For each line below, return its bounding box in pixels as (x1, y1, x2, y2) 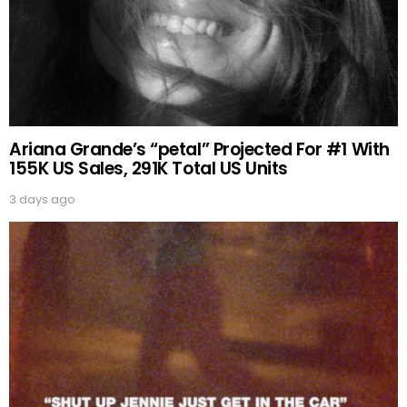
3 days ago (9, 190, 75, 208)
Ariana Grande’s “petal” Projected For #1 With (9, 136, 390, 162)
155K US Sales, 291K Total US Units (9, 155, 288, 181)
